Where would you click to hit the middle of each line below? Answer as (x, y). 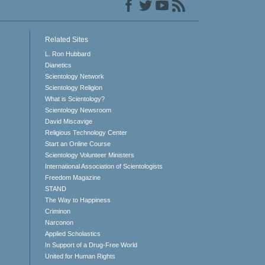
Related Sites (66, 40)
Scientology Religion (73, 88)
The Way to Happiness (77, 200)
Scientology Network (74, 76)
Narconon (59, 222)
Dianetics (58, 65)
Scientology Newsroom (78, 110)
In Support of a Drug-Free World (91, 245)
